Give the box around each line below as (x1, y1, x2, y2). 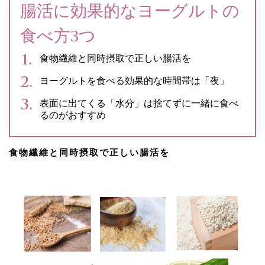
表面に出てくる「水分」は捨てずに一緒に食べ (40, 98, 238, 109)
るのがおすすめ (40, 110, 106, 121)
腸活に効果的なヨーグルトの (20, 2, 240, 21)
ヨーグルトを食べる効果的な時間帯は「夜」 (40, 76, 229, 86)
